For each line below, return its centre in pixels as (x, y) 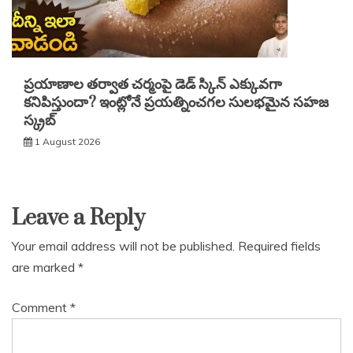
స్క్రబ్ (40, 121)
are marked (45, 268)
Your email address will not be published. (123, 246)
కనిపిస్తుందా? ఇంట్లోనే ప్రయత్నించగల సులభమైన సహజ (176, 103)
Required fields (279, 246)
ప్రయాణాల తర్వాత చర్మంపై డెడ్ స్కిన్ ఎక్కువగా (153, 85)
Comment (41, 308)
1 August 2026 (67, 142)
